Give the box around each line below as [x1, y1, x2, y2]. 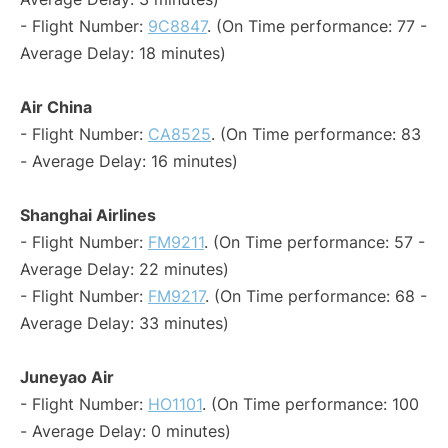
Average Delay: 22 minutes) [20, 259, 229, 280]
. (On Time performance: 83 [211, 124, 421, 145]
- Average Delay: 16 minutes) [20, 151, 238, 172]
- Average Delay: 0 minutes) [20, 421, 231, 442]
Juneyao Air [20, 367, 114, 388]
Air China [20, 97, 92, 118]
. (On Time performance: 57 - [204, 232, 425, 253]
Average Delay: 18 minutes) [20, 43, 226, 64]
